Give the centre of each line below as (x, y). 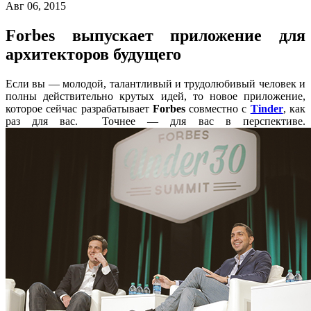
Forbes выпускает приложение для (155, 35)
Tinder (267, 108)
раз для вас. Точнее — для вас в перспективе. (155, 121)
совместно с (218, 108)
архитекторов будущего (93, 54)
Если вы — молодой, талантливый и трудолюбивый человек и (155, 83)
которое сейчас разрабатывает (79, 108)
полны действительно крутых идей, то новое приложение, (155, 96)
